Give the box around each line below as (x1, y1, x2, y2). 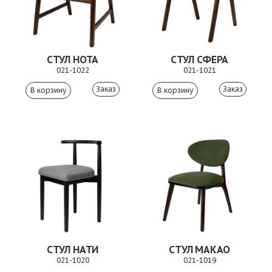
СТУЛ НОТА (46, 53, 99, 66)
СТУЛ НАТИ (46, 243, 99, 256)
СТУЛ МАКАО (169, 243, 230, 256)
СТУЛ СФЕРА (170, 53, 229, 66)
